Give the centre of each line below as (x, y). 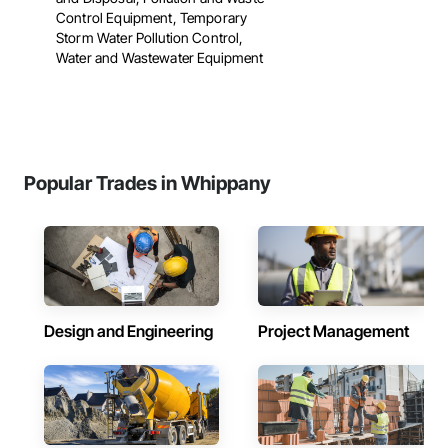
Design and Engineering (128, 331)
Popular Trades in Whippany (147, 183)
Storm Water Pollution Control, (150, 37)
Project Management (333, 331)
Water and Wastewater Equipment (160, 57)
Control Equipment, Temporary (152, 17)
